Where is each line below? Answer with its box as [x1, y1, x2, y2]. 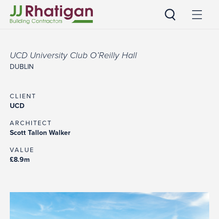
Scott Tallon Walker [10, 129, 70, 137]
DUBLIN [10, 63, 34, 71]
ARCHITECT [10, 119, 52, 127]
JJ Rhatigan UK [10, 31, 58, 40]
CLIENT [10, 92, 36, 100]
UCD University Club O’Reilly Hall [10, 50, 137, 61]
